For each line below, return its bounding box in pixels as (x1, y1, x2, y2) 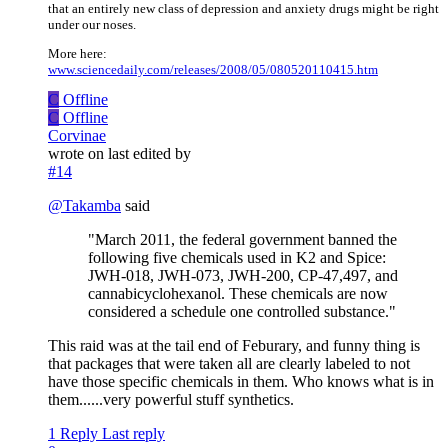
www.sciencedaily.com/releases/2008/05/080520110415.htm (48, 62, 378, 78)
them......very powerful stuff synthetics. (48, 391, 294, 409)
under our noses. (48, 17, 136, 33)
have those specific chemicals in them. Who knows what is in (48, 373, 434, 391)
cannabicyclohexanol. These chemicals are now (88, 285, 388, 303)
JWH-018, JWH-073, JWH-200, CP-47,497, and (88, 267, 398, 285)
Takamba (63, 197, 121, 215)
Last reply (102, 425, 165, 443)
